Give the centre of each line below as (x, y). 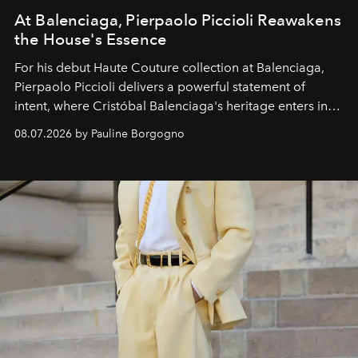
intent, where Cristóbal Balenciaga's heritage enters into (177, 106)
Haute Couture (138, 68)
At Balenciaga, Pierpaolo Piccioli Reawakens (178, 20)
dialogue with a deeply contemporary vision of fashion (173, 125)
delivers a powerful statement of (212, 87)
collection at (219, 68)
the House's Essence (91, 40)
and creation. (53, 145)
